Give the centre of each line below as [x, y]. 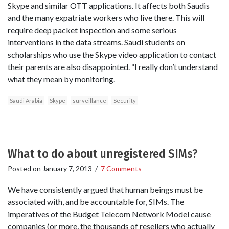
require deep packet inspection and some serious [92, 30]
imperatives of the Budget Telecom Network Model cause [109, 214]
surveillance [89, 101]
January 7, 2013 [67, 169]
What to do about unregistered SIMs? [103, 154]
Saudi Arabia [26, 101]
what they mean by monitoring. [61, 79]
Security [125, 101]
